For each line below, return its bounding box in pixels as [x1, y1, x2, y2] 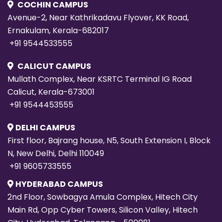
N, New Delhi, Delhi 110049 [7, 148, 104, 160]
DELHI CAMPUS [15, 122, 75, 134]
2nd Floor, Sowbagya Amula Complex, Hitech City [7, 191, 198, 203]
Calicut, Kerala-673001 [7, 86, 95, 98]
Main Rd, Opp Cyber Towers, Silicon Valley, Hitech [7, 204, 198, 216]
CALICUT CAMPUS [17, 60, 91, 72]
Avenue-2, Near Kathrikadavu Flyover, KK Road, [7, 12, 189, 24]
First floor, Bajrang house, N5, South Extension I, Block [7, 135, 211, 147]
